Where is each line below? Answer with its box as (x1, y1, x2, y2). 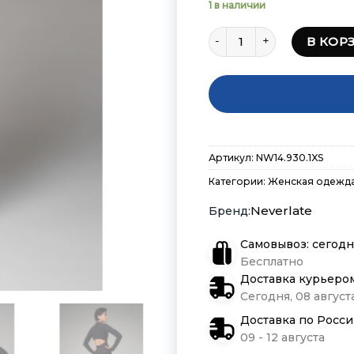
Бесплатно (240, 254, 303, 269)
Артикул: (209, 152, 256, 164)
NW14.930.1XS (256, 152, 323, 164)
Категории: (209, 175, 268, 188)
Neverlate (250, 203, 312, 219)
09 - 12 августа (240, 330, 325, 345)
